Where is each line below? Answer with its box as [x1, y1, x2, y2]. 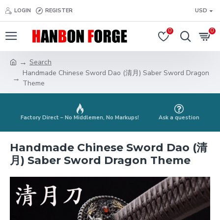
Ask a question [159, 114, 199, 121]
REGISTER [45, 6, 73, 14]
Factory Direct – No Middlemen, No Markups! [21, 114, 139, 121]
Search [29, 57, 52, 67]
